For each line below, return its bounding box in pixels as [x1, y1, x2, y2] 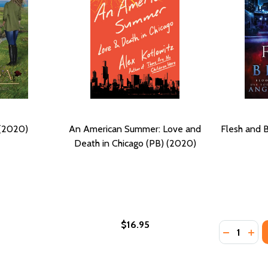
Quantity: [219, 221, 257, 233]
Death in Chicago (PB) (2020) [74, 137, 196, 149]
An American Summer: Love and [69, 123, 201, 135]
